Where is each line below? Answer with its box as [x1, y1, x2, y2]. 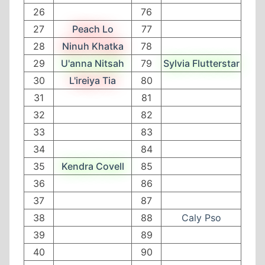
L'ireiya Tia [69, 74, 116, 86]
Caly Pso [181, 211, 221, 224]
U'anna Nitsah [61, 57, 124, 69]
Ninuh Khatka [62, 40, 124, 52]
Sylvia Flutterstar [163, 57, 240, 69]
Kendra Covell [61, 160, 124, 172]
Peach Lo [72, 22, 114, 35]
